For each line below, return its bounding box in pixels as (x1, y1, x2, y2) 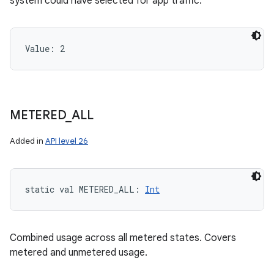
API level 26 (45, 136, 88, 146)
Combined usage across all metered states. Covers (10, 232, 236, 244)
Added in (10, 136, 45, 146)
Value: (25, 43, 60, 54)
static (25, 183, 54, 195)
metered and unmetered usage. (10, 246, 147, 259)
